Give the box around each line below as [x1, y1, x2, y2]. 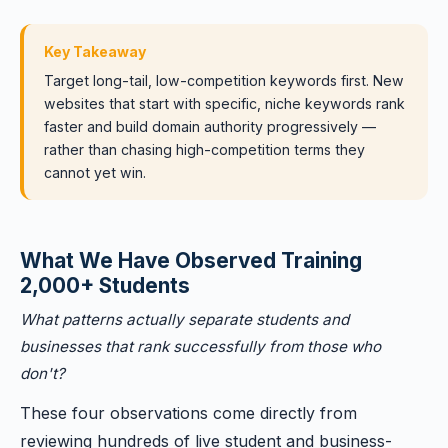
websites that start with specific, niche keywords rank [44, 95, 405, 112]
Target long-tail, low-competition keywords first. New [44, 72, 404, 89]
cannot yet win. [44, 164, 146, 181]
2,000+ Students [20, 273, 190, 298]
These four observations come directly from [20, 403, 357, 423]
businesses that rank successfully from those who [20, 337, 381, 356]
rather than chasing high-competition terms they [44, 141, 365, 158]
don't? [20, 364, 65, 383]
